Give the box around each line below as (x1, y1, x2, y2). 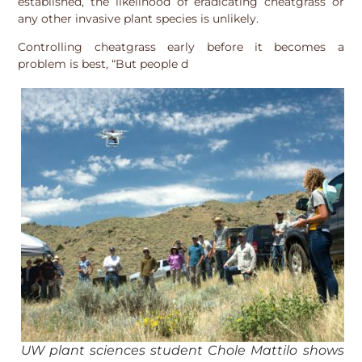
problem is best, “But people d (18, 57, 189, 72)
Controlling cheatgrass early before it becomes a (18, 40, 344, 55)
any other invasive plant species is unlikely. (18, 11, 259, 26)
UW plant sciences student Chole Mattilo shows (20, 343, 344, 359)
